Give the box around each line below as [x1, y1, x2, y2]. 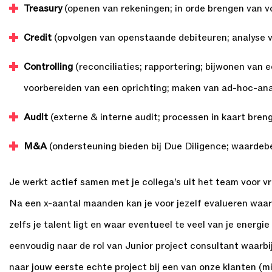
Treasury [24, 2, 62, 15]
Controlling [24, 61, 73, 73]
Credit [24, 32, 52, 44]
